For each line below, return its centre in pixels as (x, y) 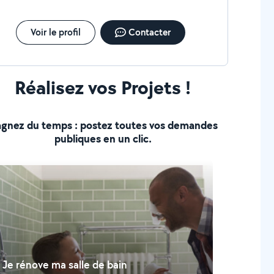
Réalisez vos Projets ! (103, 87)
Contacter (149, 32)
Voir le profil (55, 32)
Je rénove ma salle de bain (65, 265)
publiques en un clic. (103, 139)
